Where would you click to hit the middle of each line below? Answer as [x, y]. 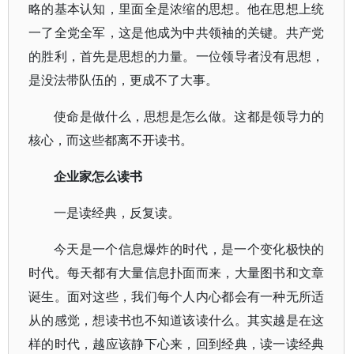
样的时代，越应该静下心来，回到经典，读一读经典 [177, 344]
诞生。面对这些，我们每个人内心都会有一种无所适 [177, 296]
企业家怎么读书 [98, 176]
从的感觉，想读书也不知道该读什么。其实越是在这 [177, 320]
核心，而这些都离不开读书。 [111, 140]
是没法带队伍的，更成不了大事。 [123, 80]
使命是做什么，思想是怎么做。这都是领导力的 [189, 116]
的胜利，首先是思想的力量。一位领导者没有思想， [177, 56]
